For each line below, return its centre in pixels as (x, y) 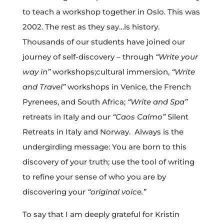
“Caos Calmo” (139, 117)
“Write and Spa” (157, 102)
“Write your (176, 57)
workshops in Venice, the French (128, 87)
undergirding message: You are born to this (104, 147)
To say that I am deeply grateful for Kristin (101, 214)
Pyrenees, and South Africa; (75, 102)
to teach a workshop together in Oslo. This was (111, 12)
